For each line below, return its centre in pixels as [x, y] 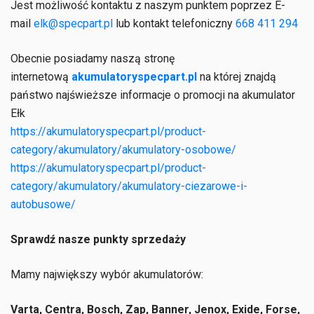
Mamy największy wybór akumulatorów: [107, 274]
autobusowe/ [43, 204]
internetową [41, 77]
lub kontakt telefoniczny [174, 23]
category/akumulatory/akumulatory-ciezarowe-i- [129, 186]
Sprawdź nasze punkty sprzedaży [98, 239]
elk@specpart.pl [73, 23]
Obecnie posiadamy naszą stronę [93, 59]
